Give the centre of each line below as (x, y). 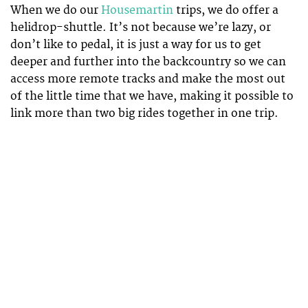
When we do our (56, 10)
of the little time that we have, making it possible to (152, 96)
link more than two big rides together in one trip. (144, 113)
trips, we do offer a (226, 10)
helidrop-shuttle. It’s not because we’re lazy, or (141, 27)
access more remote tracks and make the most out (148, 79)
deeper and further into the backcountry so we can (148, 62)
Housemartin (137, 10)
